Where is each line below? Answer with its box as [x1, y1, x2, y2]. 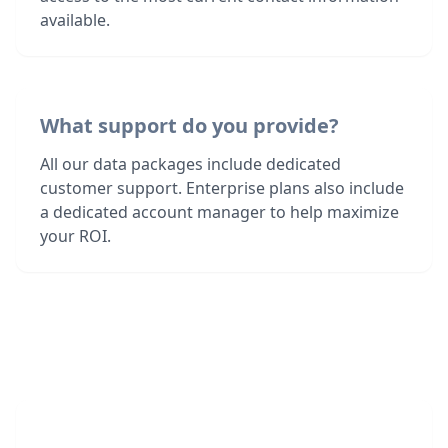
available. [40, 9, 110, 31]
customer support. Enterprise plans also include [40, 177, 404, 199]
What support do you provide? [40, 112, 339, 139]
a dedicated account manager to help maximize [40, 201, 399, 223]
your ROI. [40, 225, 111, 247]
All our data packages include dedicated [40, 153, 341, 175]
